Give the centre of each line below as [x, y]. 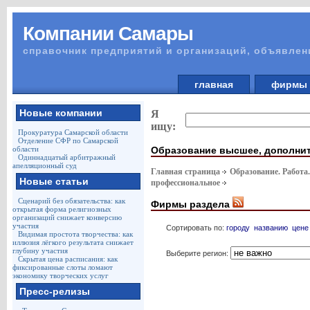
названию [271, 227]
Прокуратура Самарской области [73, 132]
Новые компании [61, 113]
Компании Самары [108, 34]
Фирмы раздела [191, 204]
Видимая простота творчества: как [75, 234]
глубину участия [40, 250]
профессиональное [185, 183]
